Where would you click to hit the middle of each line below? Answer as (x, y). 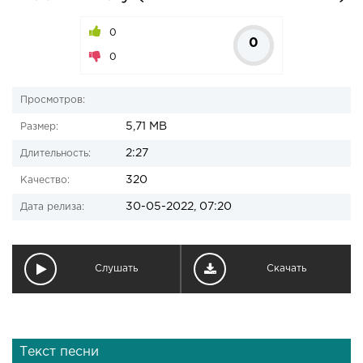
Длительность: (56, 154)
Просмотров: (53, 100)
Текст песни (59, 352)
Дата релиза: (52, 207)
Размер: (39, 127)
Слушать (116, 269)
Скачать (286, 269)
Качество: (45, 180)
